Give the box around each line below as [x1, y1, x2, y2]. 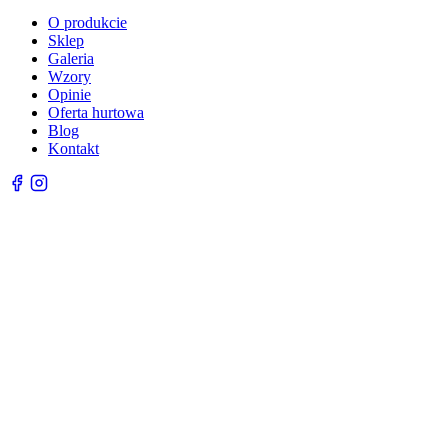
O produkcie [48, 13, 127, 31]
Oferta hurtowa [48, 103, 144, 121]
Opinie [48, 85, 91, 103]
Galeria [48, 49, 94, 67]
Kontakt [48, 139, 99, 157]
